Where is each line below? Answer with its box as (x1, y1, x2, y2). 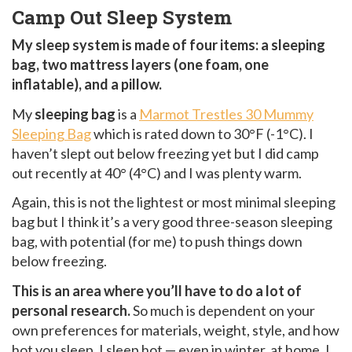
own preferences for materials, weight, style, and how (12, 321, 339, 339)
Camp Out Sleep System (12, 5, 232, 31)
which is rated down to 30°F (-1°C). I (91, 124, 313, 142)
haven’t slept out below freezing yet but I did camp (12, 144, 319, 162)
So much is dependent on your (130, 301, 315, 319)
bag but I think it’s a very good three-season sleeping (12, 213, 332, 231)
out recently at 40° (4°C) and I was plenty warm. (12, 163, 302, 181)
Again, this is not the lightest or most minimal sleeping (12, 193, 335, 211)
